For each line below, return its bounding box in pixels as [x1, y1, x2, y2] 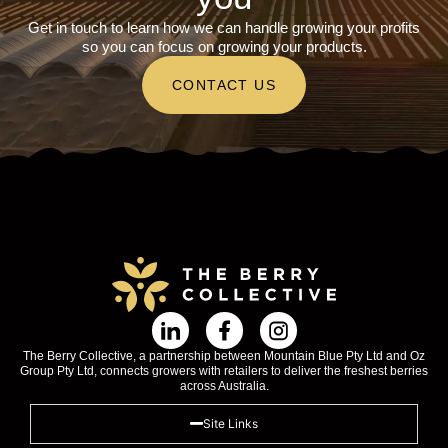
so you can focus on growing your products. [81, 37, 367, 55]
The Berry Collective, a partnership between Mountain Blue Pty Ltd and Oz [23, 348, 425, 363]
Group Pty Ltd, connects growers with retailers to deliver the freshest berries [20, 363, 428, 378]
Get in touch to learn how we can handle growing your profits [28, 18, 420, 36]
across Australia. [179, 378, 269, 393]
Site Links [203, 415, 258, 431]
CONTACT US [172, 76, 276, 93]
